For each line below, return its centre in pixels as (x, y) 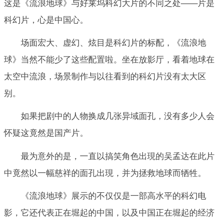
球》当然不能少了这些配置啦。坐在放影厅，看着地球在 (109, 60)
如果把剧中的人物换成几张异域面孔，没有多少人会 (118, 116)
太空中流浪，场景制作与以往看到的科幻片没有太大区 (105, 77)
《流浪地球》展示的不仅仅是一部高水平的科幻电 (113, 196)
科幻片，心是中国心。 (46, 20)
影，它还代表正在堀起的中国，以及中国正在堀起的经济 (109, 213)
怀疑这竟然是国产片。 (46, 133)
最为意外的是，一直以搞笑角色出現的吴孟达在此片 (118, 156)
